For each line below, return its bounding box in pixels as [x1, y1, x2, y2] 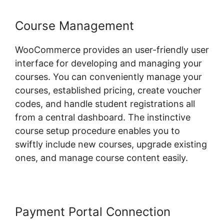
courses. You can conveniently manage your [15, 71, 202, 82]
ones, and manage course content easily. [15, 152, 188, 163]
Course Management [15, 18, 134, 33]
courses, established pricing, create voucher [15, 85, 201, 96]
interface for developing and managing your [15, 58, 202, 69]
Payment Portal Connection [15, 204, 170, 219]
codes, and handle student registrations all [15, 98, 195, 109]
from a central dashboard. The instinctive [15, 112, 190, 123]
